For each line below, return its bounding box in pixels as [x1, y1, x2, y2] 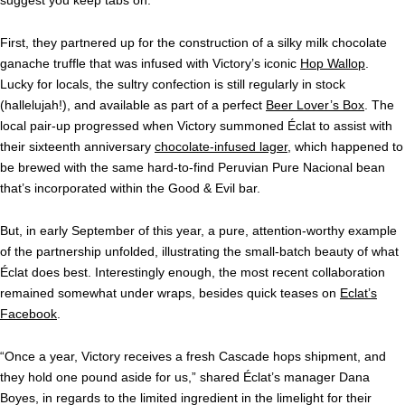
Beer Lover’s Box [266, 98, 364, 113]
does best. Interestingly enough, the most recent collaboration [32, 265, 385, 280]
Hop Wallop [300, 56, 365, 71]
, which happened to [287, 139, 403, 155]
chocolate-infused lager [155, 139, 287, 155]
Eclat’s [340, 286, 377, 301]
